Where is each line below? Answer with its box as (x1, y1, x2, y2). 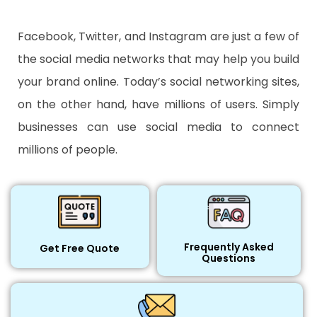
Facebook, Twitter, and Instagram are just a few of (18, 28, 299, 45)
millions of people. (18, 141, 117, 158)
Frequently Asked (183, 239, 274, 254)
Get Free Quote (40, 241, 120, 256)
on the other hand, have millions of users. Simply (18, 96, 299, 113)
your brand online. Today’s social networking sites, (18, 73, 299, 90)
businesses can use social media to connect (18, 118, 299, 135)
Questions (202, 250, 256, 265)
